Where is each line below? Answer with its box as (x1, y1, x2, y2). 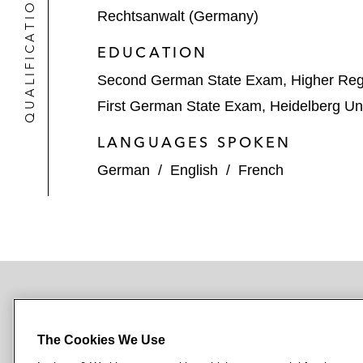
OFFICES (280, 311, 344, 327)
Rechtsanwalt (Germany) (97, 8, 258, 24)
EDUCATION (97, 43, 208, 62)
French (238, 161, 284, 178)
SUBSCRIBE (39, 312, 122, 327)
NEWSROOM (167, 311, 257, 327)
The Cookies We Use (37, 333, 165, 347)
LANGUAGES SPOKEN (97, 132, 292, 152)
